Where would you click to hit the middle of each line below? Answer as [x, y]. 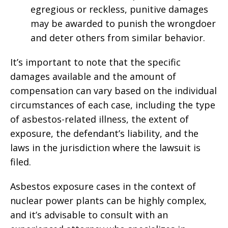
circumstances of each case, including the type [113, 105]
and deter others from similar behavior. [118, 38]
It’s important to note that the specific [95, 62]
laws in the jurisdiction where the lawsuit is [105, 148]
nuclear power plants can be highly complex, [108, 201]
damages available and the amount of [93, 76]
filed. [21, 162]
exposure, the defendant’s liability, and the [104, 133]
